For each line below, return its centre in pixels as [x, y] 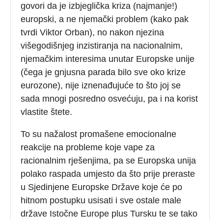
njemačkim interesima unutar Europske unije [108, 59]
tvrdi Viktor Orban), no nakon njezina [93, 32]
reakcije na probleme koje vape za [88, 147]
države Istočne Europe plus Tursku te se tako [109, 213]
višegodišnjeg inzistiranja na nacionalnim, [102, 45]
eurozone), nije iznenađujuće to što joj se [101, 85]
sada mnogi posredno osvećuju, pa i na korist [110, 98]
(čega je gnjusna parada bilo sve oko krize [103, 72]
